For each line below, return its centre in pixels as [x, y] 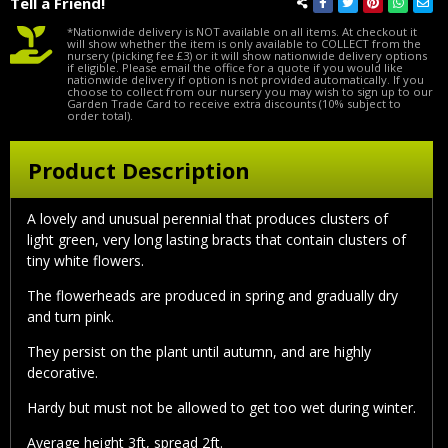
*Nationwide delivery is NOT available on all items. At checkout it [242, 31]
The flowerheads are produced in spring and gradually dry [212, 296]
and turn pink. [70, 317]
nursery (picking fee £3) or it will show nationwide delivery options [247, 55]
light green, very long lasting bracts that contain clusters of [216, 240]
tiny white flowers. [85, 261]
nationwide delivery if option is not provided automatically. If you [245, 79]
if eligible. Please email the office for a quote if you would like [235, 67]
